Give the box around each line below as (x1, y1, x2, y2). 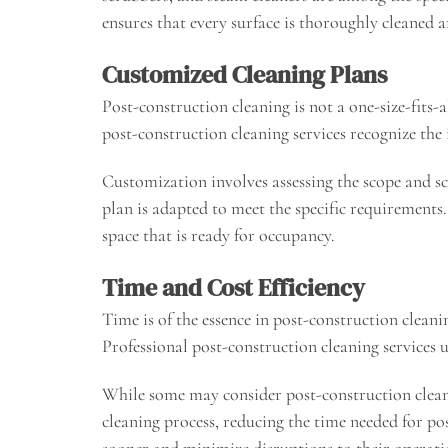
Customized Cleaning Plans (102, 58, 387, 92)
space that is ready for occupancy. (102, 223, 335, 246)
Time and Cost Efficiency (102, 270, 365, 304)
